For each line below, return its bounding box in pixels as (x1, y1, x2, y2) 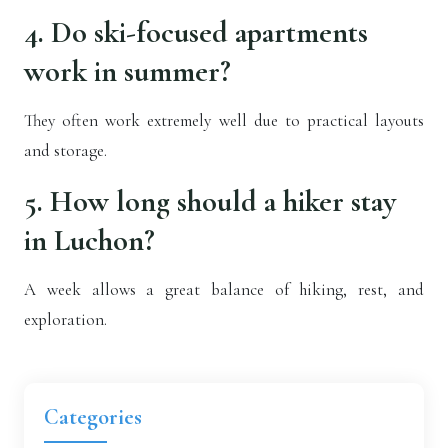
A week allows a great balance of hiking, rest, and (24, 279, 424, 301)
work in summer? (24, 53, 231, 91)
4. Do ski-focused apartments (24, 14, 368, 52)
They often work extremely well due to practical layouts (24, 110, 424, 132)
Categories (44, 404, 142, 431)
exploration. (24, 309, 107, 331)
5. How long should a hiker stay (24, 183, 396, 221)
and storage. (24, 140, 107, 162)
